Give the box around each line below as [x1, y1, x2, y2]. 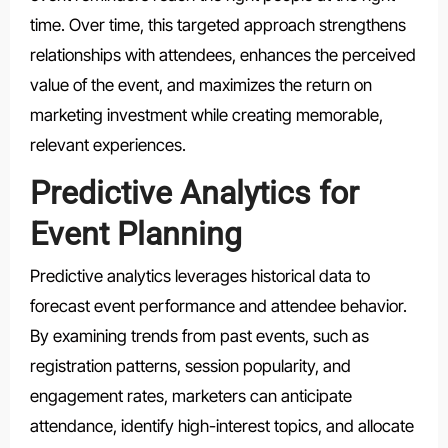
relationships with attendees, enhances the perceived [29, 44, 416, 65]
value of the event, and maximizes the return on [29, 74, 372, 95]
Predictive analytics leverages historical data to [29, 266, 370, 287]
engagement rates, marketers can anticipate [29, 386, 352, 407]
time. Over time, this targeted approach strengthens [29, 14, 406, 35]
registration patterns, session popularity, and [29, 356, 351, 377]
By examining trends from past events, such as [29, 326, 369, 347]
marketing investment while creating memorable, [29, 104, 383, 125]
